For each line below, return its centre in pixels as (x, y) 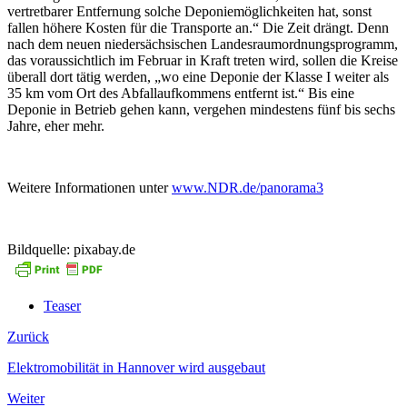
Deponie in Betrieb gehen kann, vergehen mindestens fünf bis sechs (201, 109)
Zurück (28, 336)
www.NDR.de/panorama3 (248, 187)
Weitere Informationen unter (89, 187)
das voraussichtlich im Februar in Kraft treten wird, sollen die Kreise (203, 60)
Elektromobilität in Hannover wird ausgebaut (136, 367)
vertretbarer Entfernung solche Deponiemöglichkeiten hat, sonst (189, 11)
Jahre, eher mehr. (56, 125)
